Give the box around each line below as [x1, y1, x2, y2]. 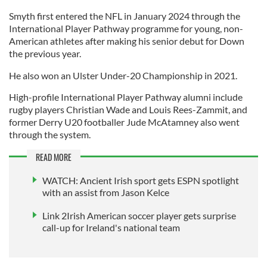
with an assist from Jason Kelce [42, 186, 169, 198]
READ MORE [36, 150, 72, 163]
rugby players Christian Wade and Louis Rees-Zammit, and [9, 103, 247, 115]
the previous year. [9, 47, 81, 59]
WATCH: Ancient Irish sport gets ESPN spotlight [42, 174, 239, 186]
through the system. [9, 128, 91, 140]
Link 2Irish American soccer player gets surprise [42, 210, 236, 222]
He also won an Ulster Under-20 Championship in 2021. [9, 69, 237, 81]
